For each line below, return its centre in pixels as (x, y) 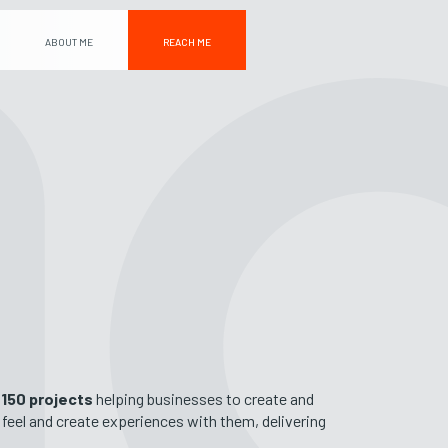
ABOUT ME (69, 42)
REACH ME (187, 42)
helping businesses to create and (204, 398)
